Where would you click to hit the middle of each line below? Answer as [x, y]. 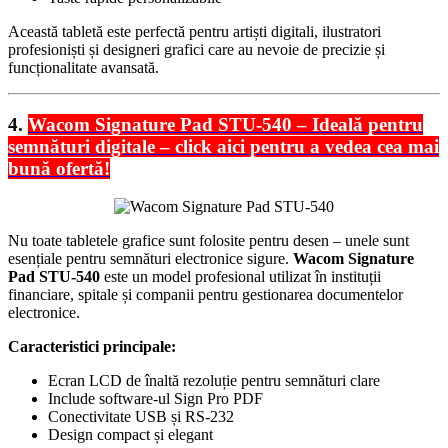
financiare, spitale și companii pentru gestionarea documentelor [205, 295]
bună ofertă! [59, 168]
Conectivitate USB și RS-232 [141, 417]
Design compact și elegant [130, 435]
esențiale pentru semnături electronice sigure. [150, 259]
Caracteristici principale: [92, 347]
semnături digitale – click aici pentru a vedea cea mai [223, 146]
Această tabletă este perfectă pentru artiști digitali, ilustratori [194, 31]
